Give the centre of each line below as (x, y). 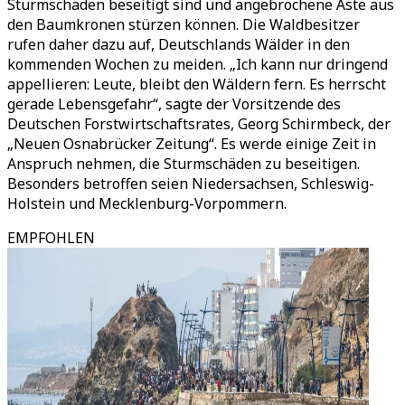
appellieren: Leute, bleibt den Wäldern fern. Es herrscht (197, 84)
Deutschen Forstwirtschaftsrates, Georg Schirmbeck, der (199, 124)
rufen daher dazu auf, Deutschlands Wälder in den (179, 44)
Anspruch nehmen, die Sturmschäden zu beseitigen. (184, 164)
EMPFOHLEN (51, 238)
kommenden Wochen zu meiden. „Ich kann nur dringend (198, 64)
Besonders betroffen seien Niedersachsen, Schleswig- (191, 184)
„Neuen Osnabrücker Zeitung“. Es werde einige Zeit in (192, 144)
